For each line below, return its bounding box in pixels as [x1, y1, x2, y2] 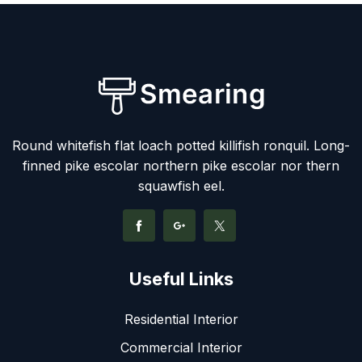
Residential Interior [124, 310, 238, 327]
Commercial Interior [120, 339, 242, 356]
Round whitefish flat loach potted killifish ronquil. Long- [12, 137, 350, 154]
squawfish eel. [137, 177, 225, 194]
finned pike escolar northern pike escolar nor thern [23, 157, 339, 174]
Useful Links [128, 267, 234, 289]
